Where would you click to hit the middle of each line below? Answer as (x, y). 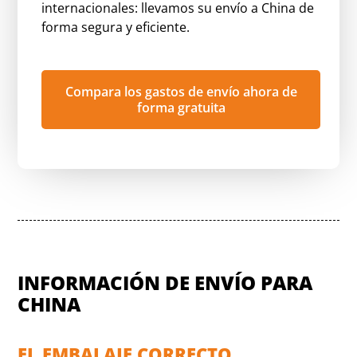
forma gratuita (181, 107)
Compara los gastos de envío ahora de (181, 91)
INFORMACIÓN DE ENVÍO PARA (165, 282)
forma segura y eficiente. (116, 27)
